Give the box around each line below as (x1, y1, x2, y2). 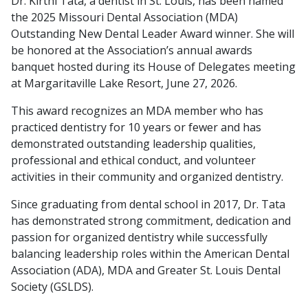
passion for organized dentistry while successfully (11, 230, 267, 245)
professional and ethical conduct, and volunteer (11, 153, 256, 168)
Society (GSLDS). (11, 279, 93, 295)
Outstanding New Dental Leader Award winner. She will (11, 26, 294, 42)
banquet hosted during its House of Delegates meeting (11, 59, 296, 75)
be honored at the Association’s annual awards (11, 43, 252, 58)
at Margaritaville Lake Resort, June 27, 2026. (11, 76, 237, 91)
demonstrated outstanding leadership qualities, (11, 136, 256, 152)
